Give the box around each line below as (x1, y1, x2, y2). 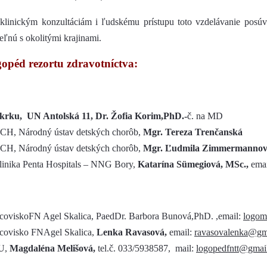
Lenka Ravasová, (97, 227, 169, 237)
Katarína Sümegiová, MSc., (138, 159, 249, 169)
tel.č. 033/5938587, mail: (98, 243, 196, 253)
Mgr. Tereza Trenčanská (143, 127, 243, 137)
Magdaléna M (10, 243, 66, 253)
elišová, (66, 243, 98, 253)
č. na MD (187, 111, 223, 121)
